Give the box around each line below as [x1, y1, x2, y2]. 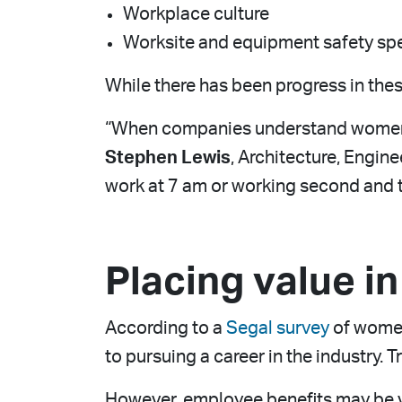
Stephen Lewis [105, 149, 231, 167]
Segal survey [226, 319, 329, 337]
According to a [105, 319, 226, 337]
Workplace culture [123, 5, 269, 23]
